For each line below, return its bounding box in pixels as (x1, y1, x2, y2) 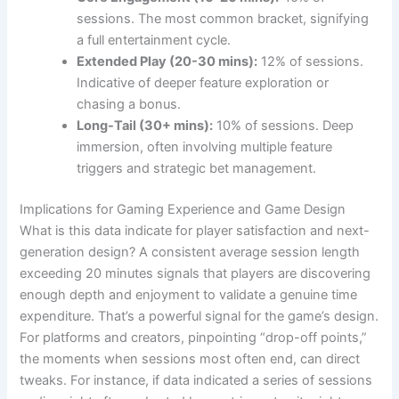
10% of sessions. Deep (213, 117, 354, 134)
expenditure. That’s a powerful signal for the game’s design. (20, 307, 379, 324)
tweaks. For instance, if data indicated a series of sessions (20, 371, 373, 388)
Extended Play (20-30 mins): (77, 53, 258, 69)
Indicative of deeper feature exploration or (77, 74, 330, 91)
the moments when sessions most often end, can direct (20, 350, 361, 367)
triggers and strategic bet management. (77, 159, 317, 176)
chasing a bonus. (77, 95, 182, 112)
